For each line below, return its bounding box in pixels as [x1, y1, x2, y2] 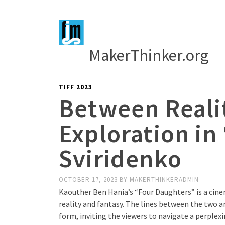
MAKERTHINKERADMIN [130, 175, 199, 184]
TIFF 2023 [59, 83, 92, 91]
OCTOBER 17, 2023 [59, 175, 120, 184]
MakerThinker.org [89, 45, 208, 65]
